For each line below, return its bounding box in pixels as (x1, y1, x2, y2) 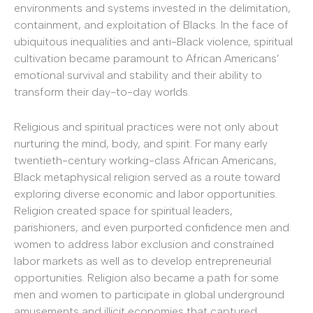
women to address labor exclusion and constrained (14, 237, 274, 251)
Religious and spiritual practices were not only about (14, 119, 279, 133)
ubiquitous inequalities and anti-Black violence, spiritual (14, 35, 293, 49)
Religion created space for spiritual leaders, (14, 203, 233, 217)
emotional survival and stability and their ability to (14, 68, 262, 82)
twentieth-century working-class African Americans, (14, 153, 277, 167)
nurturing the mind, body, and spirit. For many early (14, 136, 268, 150)
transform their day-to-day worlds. (14, 85, 190, 99)
